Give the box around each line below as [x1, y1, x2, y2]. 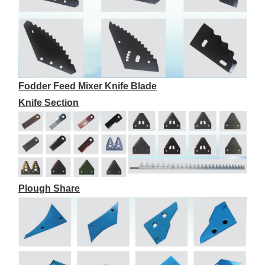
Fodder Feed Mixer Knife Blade [18, 80, 157, 91]
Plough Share [18, 183, 80, 193]
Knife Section [18, 97, 79, 108]
